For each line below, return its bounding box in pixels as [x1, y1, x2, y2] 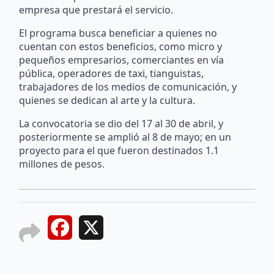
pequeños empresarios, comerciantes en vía [19, 53, 224, 67]
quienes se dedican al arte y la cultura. [19, 93, 196, 107]
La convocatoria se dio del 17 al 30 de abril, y [19, 116, 224, 130]
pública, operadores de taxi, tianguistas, [19, 66, 204, 80]
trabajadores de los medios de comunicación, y [19, 80, 237, 94]
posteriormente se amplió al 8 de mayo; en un [19, 130, 232, 144]
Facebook [72, 222, 117, 236]
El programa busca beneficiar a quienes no [19, 26, 218, 40]
